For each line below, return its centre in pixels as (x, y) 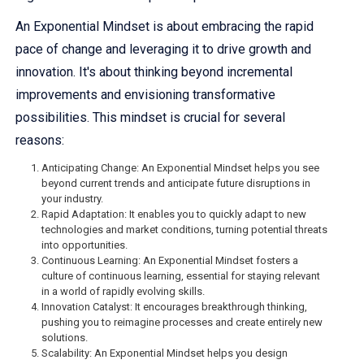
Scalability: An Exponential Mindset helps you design (165, 353)
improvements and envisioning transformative (145, 95)
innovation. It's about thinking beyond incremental (154, 72)
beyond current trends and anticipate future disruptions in (176, 184)
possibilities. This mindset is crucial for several (150, 118)
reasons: (40, 141)
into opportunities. (84, 245)
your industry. (72, 199)
